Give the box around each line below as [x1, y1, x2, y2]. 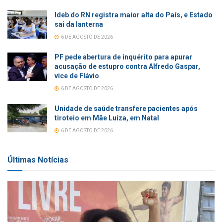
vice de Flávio [55, 72, 99, 80]
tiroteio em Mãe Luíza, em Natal [55, 114, 159, 122]
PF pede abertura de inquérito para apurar [55, 53, 192, 61]
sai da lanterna [55, 20, 103, 29]
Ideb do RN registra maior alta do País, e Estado [55, 11, 213, 19]
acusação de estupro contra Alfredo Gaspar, [55, 62, 200, 71]
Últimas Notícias [7, 155, 68, 165]
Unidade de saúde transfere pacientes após [55, 105, 198, 113]
